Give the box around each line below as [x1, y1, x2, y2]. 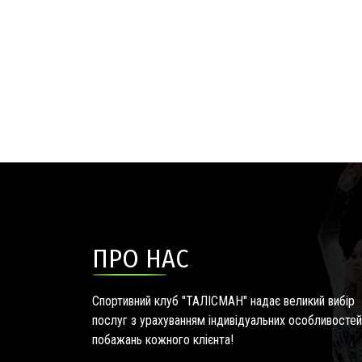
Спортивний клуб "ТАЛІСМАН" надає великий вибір [92, 293, 355, 309]
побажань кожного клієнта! [92, 332, 234, 347]
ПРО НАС [92, 243, 189, 274]
